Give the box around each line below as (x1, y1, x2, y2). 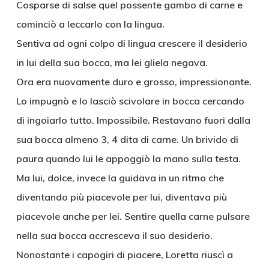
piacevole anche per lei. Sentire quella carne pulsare (16, 210, 250, 222)
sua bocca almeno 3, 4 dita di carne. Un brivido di (16, 133, 238, 145)
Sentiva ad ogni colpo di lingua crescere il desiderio (16, 37, 247, 49)
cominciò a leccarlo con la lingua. (16, 18, 165, 30)
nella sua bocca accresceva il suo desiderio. (16, 229, 213, 241)
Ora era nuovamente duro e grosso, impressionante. (16, 76, 252, 88)
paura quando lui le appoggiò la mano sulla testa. (16, 153, 241, 165)
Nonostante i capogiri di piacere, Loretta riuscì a (16, 249, 233, 261)
